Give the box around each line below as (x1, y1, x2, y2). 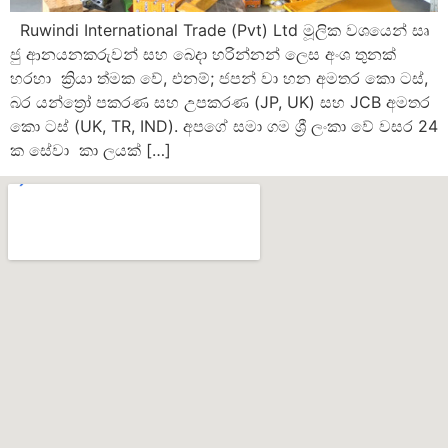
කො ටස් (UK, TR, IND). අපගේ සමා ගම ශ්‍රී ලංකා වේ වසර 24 (10, 115, 438, 136)
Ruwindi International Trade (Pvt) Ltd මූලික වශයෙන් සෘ (10, 19, 429, 40)
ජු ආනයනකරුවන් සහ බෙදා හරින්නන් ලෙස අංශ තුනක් (10, 43, 396, 64)
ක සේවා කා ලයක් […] (10, 139, 171, 160)
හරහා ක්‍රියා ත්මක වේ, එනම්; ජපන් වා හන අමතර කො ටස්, (10, 67, 428, 88)
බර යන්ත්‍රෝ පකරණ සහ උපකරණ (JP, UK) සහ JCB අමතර (10, 91, 430, 112)
